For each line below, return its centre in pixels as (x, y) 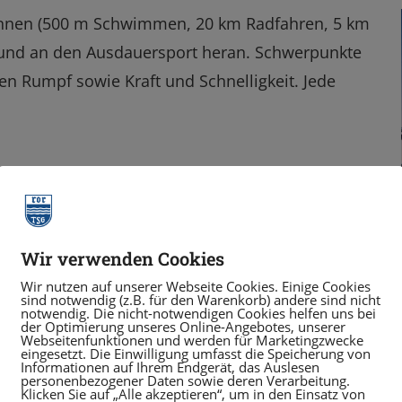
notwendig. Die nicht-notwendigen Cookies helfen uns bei (198, 313)
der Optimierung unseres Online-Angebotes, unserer (183, 327)
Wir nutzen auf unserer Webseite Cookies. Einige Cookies (196, 286)
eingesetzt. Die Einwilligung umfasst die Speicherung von (196, 354)
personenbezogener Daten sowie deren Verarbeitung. (185, 380)
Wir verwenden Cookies (122, 258)
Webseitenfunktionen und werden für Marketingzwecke (192, 340)
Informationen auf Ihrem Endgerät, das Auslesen (170, 367)
